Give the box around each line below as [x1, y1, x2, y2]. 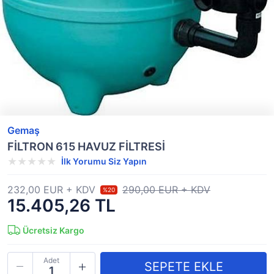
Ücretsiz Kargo [23, 225, 84, 235]
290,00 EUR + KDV [122, 183, 210, 196]
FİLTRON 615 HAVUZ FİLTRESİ [7, 140, 165, 153]
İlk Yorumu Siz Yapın [61, 156, 147, 166]
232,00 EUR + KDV [7, 183, 95, 196]
